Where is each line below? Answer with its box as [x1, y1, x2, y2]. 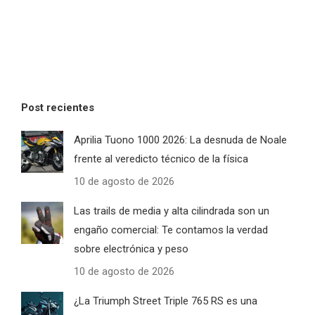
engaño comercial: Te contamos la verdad [74, 224, 268, 237]
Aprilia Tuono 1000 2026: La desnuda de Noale [74, 134, 287, 147]
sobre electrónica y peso [74, 243, 188, 256]
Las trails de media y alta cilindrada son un [74, 205, 269, 218]
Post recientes [21, 101, 94, 115]
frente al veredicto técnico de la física [74, 153, 248, 166]
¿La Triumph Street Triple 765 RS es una [74, 295, 257, 308]
